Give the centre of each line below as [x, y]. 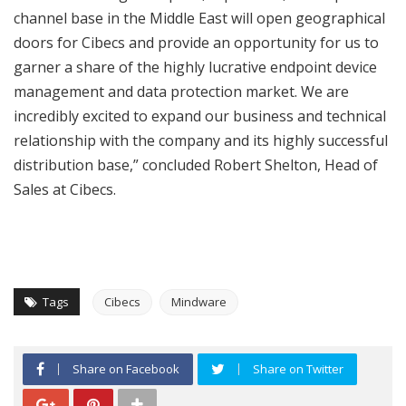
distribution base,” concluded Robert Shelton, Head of [196, 165]
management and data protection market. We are [181, 92]
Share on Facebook [126, 369]
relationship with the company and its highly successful [201, 141]
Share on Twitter [298, 369]
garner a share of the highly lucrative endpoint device [195, 68]
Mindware [199, 302]
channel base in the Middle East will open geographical [199, 19]
